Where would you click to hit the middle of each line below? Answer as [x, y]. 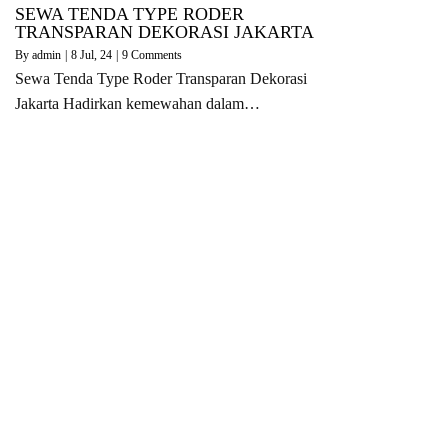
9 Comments [152, 54]
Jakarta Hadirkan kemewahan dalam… [137, 103]
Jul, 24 [96, 54]
